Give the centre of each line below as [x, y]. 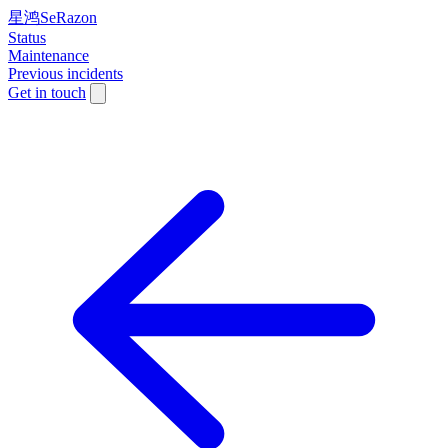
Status [27, 37]
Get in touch [47, 92]
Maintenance [48, 55]
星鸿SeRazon [52, 17]
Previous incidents [65, 73]
